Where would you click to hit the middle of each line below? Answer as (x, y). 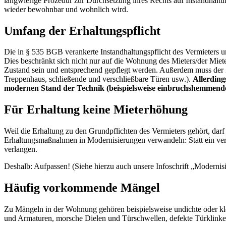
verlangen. (21, 149)
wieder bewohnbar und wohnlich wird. (66, 9)
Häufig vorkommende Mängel (82, 188)
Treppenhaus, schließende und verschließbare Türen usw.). (98, 79)
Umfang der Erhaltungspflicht (82, 31)
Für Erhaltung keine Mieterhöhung (96, 110)
